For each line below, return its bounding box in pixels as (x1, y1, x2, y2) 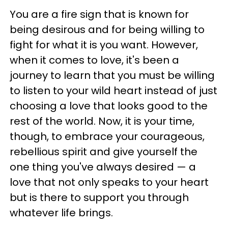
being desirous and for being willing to (10, 22, 205, 37)
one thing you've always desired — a (10, 160, 196, 174)
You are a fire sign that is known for (10, 7, 189, 21)
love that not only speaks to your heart (10, 175, 209, 189)
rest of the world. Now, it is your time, (10, 114, 194, 128)
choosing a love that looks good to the (10, 99, 208, 113)
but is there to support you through (10, 190, 189, 205)
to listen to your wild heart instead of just (10, 83, 217, 98)
